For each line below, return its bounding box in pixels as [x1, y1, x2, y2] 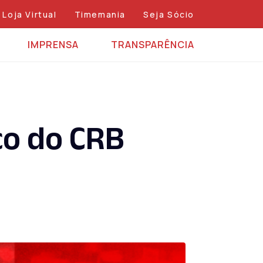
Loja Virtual [2, 9, 57, 20]
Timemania [74, 9, 126, 20]
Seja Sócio [143, 9, 194, 20]
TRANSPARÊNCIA [111, 38, 194, 51]
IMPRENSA [28, 38, 79, 51]
